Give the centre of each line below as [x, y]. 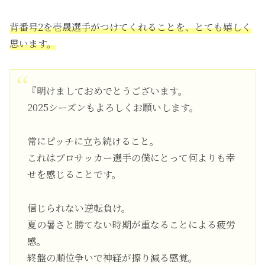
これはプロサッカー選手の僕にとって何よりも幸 [131, 157]
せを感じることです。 [74, 174]
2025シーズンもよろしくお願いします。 [113, 107]
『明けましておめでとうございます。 [107, 91]
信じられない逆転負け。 [79, 208]
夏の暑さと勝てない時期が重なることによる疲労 [131, 224]
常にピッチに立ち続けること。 [93, 141]
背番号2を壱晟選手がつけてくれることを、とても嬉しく [130, 27]
